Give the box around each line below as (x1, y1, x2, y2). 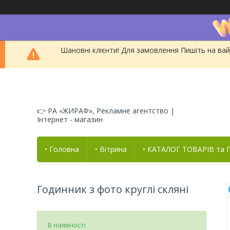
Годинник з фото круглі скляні (37, 182, 188, 196)
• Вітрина (95, 144, 127, 154)
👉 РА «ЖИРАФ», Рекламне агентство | (37, 105, 175, 116)
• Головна (45, 144, 79, 154)
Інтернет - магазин (37, 114, 103, 124)
